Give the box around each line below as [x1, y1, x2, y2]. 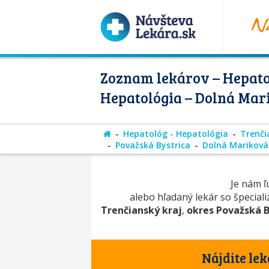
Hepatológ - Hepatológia [123, 127, 228, 139]
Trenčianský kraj [100, 204, 182, 217]
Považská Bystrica [115, 139, 190, 151]
